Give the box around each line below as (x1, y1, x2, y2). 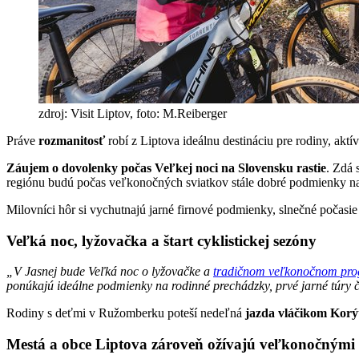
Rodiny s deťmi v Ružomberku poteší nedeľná (6, 306, 245, 321)
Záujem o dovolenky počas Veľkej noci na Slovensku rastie (6, 160, 326, 175)
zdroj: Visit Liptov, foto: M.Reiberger (38, 106, 227, 120)
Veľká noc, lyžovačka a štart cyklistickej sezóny (6, 232, 317, 249)
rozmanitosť (38, 133, 105, 147)
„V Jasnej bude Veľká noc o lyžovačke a (6, 264, 213, 279)
